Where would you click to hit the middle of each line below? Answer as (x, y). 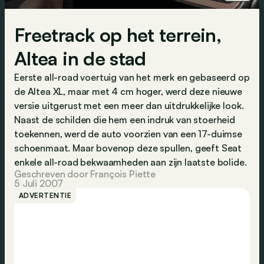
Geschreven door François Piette (85, 174)
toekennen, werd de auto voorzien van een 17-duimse (128, 134)
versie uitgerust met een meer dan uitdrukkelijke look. (129, 105)
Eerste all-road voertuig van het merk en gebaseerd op (132, 77)
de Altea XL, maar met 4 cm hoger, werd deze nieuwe (128, 91)
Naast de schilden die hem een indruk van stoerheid (125, 120)
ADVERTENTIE (45, 195)
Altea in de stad (80, 58)
